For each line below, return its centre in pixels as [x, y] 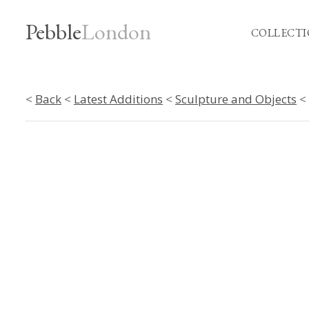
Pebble [53, 32]
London [116, 32]
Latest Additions [118, 99]
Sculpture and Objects [236, 99]
